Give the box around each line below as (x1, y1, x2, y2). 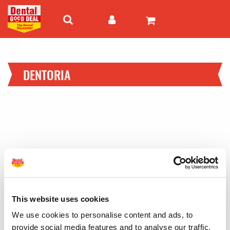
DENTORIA (23, 65, 71, 84)
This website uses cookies (12, 194, 109, 203)
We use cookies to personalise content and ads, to (12, 210, 193, 219)
